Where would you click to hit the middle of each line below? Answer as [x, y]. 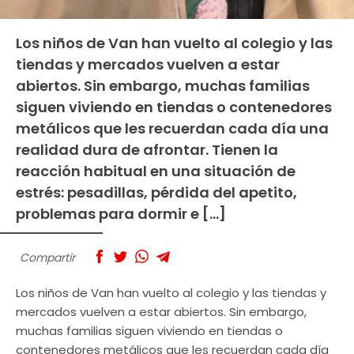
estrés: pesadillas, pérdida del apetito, [156, 192]
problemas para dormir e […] [121, 213]
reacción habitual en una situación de [156, 171]
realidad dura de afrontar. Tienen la [147, 149]
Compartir [47, 257]
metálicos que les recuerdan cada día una [172, 128]
